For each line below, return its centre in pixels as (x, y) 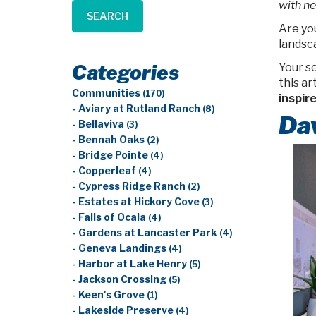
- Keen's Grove (109, 295)
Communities (107, 93)
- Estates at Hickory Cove (137, 202)
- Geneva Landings (120, 248)
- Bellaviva (99, 124)
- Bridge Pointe (111, 155)
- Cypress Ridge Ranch (130, 186)
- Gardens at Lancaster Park (146, 233)
